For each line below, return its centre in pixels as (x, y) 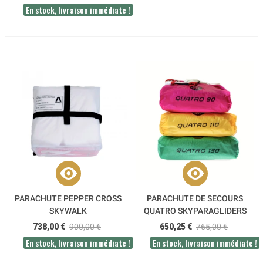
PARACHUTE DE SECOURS (195, 199)
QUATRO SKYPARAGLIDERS (195, 211)
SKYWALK (68, 211)
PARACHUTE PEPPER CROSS (68, 199)
